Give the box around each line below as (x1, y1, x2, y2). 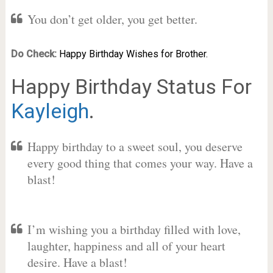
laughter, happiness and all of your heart (27, 238, 225, 254)
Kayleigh (10, 99, 89, 123)
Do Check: (10, 48, 57, 60)
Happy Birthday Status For (10, 74, 252, 99)
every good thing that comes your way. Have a (27, 155, 253, 171)
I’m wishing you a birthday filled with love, (27, 221, 241, 238)
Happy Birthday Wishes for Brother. (58, 48, 208, 60)
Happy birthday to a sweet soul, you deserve (27, 138, 243, 155)
